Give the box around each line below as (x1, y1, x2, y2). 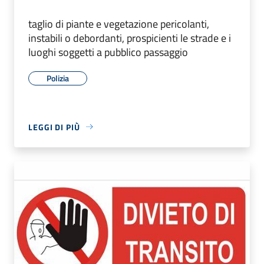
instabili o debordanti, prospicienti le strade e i (28, 29, 231, 46)
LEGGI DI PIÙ (28, 120, 80, 133)
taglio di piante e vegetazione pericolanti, (28, 15, 209, 32)
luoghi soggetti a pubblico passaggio (28, 44, 188, 60)
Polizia (47, 71, 69, 84)
